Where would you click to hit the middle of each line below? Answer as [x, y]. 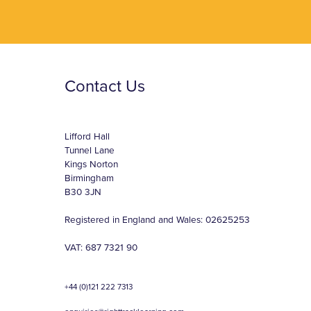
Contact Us [105, 86]
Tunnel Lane [90, 151]
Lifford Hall [87, 137]
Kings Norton [92, 165]
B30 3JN [83, 192]
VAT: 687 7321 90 [101, 248]
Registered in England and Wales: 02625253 [158, 220]
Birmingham [90, 178]
